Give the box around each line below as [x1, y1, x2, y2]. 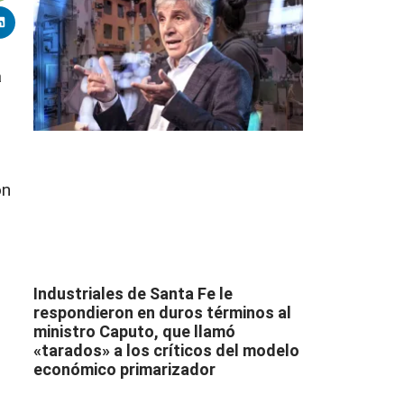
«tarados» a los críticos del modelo [32, 340, 299, 360]
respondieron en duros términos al [32, 302, 291, 322]
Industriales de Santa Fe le [32, 283, 233, 303]
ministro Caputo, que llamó [32, 321, 235, 341]
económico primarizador [32, 359, 216, 379]
